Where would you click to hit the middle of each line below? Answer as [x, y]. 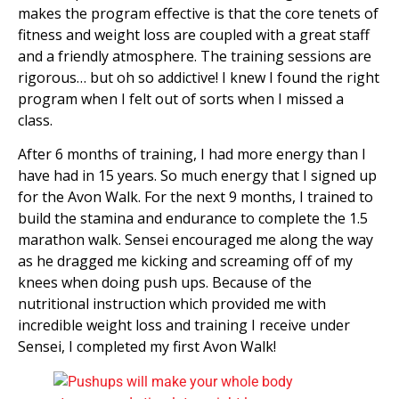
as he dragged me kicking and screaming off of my [185, 261]
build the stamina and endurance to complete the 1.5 [193, 219]
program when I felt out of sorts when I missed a [181, 98]
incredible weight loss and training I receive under [184, 326]
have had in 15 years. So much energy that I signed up [197, 176]
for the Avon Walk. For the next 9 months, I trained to [195, 197]
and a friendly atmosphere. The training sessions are [195, 56]
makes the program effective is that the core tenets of [198, 13]
